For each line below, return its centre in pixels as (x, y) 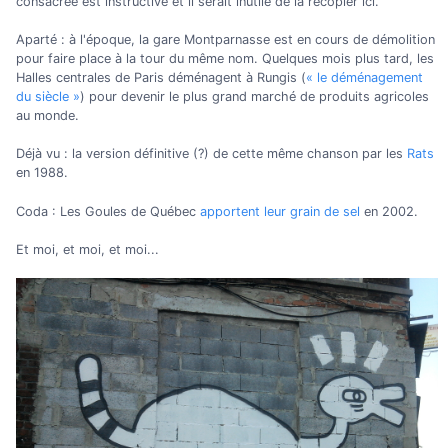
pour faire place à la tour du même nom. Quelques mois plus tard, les (225, 59)
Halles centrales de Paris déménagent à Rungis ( (161, 78)
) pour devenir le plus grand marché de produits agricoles (254, 97)
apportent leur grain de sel (280, 211)
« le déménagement (364, 78)
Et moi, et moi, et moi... (87, 249)
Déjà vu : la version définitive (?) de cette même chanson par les (211, 154)
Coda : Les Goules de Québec (108, 211)
